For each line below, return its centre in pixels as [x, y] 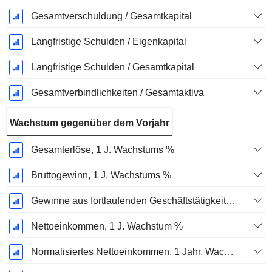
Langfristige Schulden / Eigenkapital [108, 42]
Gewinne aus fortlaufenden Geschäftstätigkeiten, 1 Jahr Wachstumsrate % [230, 201]
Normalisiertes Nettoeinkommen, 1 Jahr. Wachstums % [229, 252]
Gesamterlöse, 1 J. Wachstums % [102, 150]
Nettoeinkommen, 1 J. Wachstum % [107, 226]
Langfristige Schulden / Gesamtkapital [112, 67]
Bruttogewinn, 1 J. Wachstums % [101, 175]
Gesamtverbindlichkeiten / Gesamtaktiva [117, 93]
